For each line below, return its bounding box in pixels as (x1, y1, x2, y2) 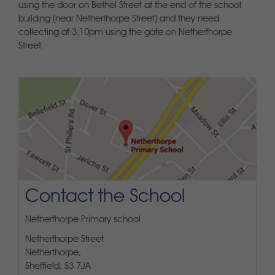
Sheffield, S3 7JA (25, 261, 91, 271)
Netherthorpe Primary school (25, 215, 141, 225)
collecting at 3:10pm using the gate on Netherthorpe (18, 28, 232, 37)
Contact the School (25, 187, 185, 206)
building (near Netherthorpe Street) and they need (18, 14, 219, 24)
